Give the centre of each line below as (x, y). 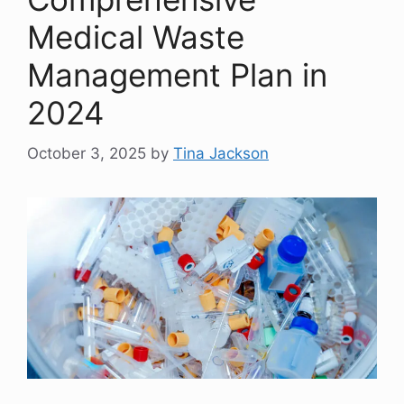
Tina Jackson (221, 153)
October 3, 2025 (87, 153)
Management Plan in (177, 75)
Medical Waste (136, 37)
